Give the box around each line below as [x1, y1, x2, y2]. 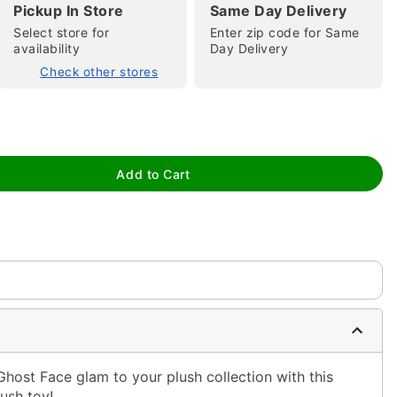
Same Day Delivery [209, 2, 347, 19]
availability [13, 41, 81, 56]
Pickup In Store [13, 2, 124, 19]
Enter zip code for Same [209, 25, 360, 40]
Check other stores [40, 65, 159, 79]
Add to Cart [116, 166, 191, 182]
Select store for [13, 25, 109, 40]
